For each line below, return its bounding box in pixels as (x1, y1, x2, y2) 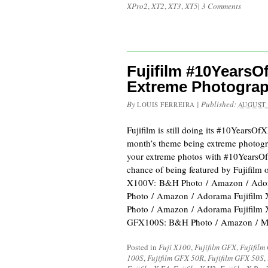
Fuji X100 (159, 242, 191, 252)
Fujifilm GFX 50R (147, 252, 204, 263)
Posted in (127, 242, 159, 252)
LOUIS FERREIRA (137, 100, 195, 109)
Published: (200, 99, 238, 109)
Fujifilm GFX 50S (208, 252, 264, 263)
